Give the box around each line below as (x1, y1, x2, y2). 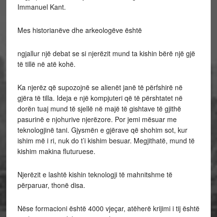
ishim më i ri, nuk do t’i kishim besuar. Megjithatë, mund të (17, 136, 195, 146)
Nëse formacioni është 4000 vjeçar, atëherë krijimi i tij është (17, 203, 200, 214)
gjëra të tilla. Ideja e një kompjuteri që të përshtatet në (17, 93, 183, 103)
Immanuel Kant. (17, 2, 66, 12)
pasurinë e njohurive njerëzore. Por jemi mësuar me (17, 114, 177, 124)
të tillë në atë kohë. (17, 59, 76, 69)
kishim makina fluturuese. (17, 146, 95, 156)
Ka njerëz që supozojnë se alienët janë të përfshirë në (17, 82, 183, 93)
